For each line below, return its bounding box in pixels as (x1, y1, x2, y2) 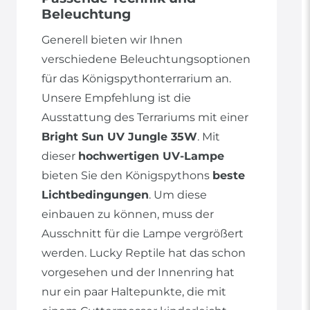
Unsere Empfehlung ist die (42, 91, 191, 105)
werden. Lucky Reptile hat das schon (42, 246, 246, 260)
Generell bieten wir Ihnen (42, 33, 183, 47)
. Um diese (149, 188, 207, 202)
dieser (42, 149, 78, 163)
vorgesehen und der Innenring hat (42, 266, 235, 280)
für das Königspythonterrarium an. (42, 72, 231, 86)
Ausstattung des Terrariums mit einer (42, 111, 248, 125)
